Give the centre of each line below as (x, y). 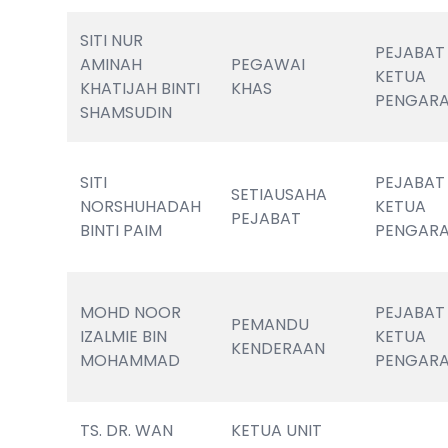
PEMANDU (270, 324)
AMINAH (111, 64)
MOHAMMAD (132, 360)
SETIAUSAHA (279, 194)
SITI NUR (112, 40)
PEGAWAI (268, 64)
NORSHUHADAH (141, 206)
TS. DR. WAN (127, 430)
